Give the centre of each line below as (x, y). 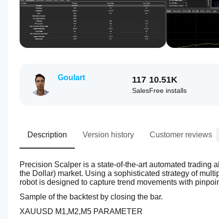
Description (47, 135)
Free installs (168, 90)
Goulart (71, 77)
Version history (108, 135)
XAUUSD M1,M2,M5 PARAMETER (81, 211)
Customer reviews (181, 135)
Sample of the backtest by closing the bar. (91, 197)
